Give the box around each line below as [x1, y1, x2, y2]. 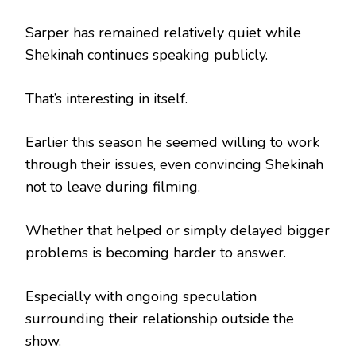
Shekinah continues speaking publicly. [25, 44, 268, 64]
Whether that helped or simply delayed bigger [25, 220, 330, 240]
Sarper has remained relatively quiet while [25, 22, 301, 42]
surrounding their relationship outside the [25, 308, 294, 328]
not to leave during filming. [25, 176, 200, 196]
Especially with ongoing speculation [25, 286, 257, 306]
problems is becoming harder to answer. [25, 242, 286, 262]
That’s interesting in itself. [25, 88, 188, 108]
